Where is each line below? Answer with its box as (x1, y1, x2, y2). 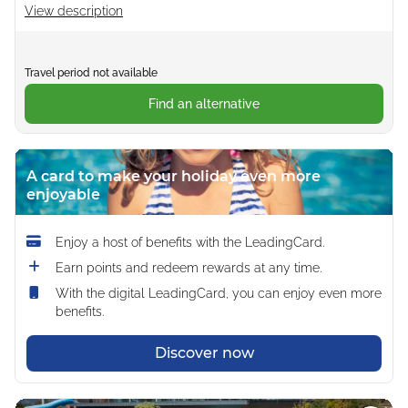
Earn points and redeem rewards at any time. (56, 260, 321, 275)
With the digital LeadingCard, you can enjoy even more (56, 285, 382, 301)
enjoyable (26, 185, 100, 203)
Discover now (154, 343, 254, 362)
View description (25, 3, 123, 18)
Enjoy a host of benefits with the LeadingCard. (56, 234, 324, 250)
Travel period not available (25, 66, 158, 79)
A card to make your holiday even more (26, 167, 321, 185)
